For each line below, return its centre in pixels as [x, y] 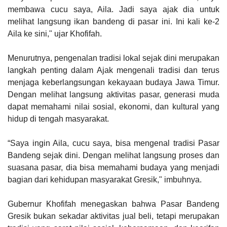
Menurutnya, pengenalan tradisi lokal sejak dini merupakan [113, 58]
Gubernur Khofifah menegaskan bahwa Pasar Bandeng [113, 204]
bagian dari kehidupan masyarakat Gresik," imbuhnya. [105, 180]
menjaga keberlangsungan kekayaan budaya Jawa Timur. [113, 82]
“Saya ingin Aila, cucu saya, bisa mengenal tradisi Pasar [113, 143]
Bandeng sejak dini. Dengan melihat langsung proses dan [113, 155]
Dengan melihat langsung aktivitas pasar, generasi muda [113, 94]
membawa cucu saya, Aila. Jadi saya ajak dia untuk [113, 9]
